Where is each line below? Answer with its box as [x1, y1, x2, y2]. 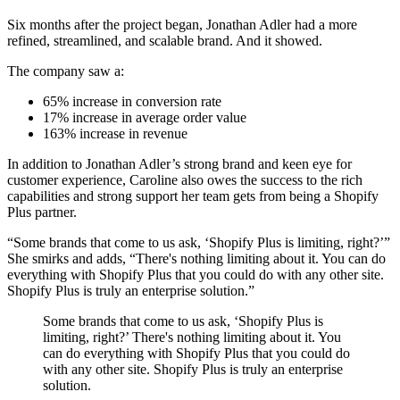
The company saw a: [7, 62, 124, 79]
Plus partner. [7, 204, 77, 220]
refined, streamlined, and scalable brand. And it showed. [7, 32, 322, 48]
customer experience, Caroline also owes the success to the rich [7, 171, 362, 187]
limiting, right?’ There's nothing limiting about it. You [43, 329, 341, 345]
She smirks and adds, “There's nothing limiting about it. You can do [7, 250, 386, 266]
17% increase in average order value [43, 109, 246, 125]
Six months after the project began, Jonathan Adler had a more [7, 16, 357, 32]
